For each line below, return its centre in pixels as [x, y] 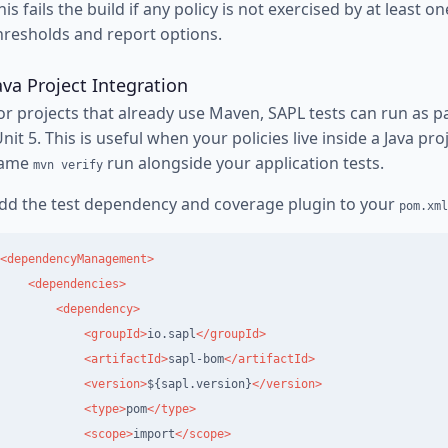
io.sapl [171, 333]
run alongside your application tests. [243, 162]
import [154, 433]
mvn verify [68, 164]
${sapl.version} [199, 383]
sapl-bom [196, 358]
